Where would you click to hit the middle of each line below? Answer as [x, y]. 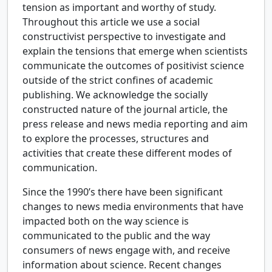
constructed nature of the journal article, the [125, 110]
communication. [60, 168]
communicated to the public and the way [116, 236]
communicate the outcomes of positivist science [133, 66]
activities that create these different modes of [127, 153]
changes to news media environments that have [133, 207]
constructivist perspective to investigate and [124, 37]
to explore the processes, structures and [116, 139]
